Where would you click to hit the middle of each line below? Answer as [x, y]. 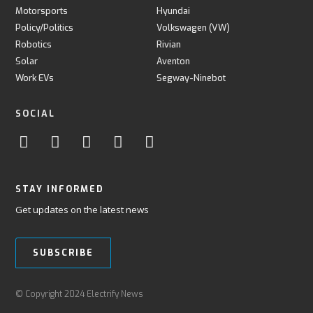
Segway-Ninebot [191, 78]
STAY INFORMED [60, 189]
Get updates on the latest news [82, 209]
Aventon [173, 61]
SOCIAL [36, 113]
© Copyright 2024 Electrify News [80, 294]
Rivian [169, 44]
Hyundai [173, 10]
